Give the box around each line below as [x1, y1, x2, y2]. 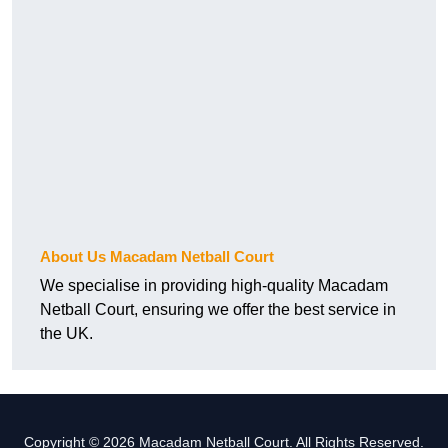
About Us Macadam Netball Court [40, 248, 274, 266]
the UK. [40, 325, 93, 343]
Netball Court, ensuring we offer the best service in [40, 301, 396, 319]
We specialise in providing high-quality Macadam [40, 277, 388, 295]
